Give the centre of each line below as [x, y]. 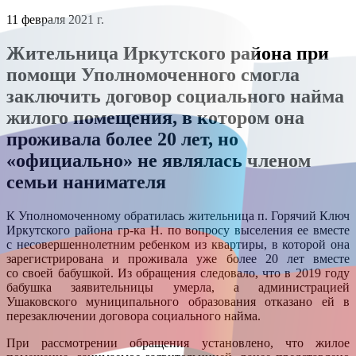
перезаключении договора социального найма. [133, 315]
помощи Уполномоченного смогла [153, 74]
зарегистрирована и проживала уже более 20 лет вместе [178, 258]
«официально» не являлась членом [159, 160]
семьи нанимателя [86, 182]
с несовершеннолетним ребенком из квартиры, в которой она [178, 244]
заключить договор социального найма [175, 96]
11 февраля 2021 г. [55, 19]
